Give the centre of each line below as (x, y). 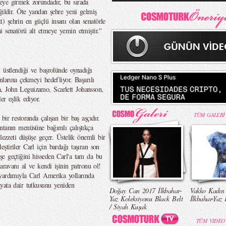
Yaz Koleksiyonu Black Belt (146, 199)
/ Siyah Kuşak (128, 207)
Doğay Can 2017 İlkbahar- (146, 190)
